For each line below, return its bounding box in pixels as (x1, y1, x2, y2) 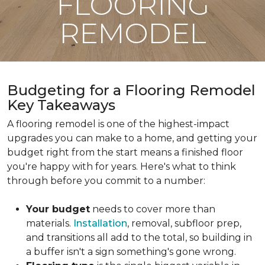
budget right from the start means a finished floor (7, 147, 243, 158)
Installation (73, 218, 127, 229)
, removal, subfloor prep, (127, 218, 241, 229)
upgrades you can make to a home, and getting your (7, 132, 257, 144)
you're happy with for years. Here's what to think (7, 161, 236, 172)
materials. (26, 218, 73, 229)
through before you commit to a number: (7, 175, 205, 186)
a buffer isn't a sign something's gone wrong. (26, 246, 236, 257)
